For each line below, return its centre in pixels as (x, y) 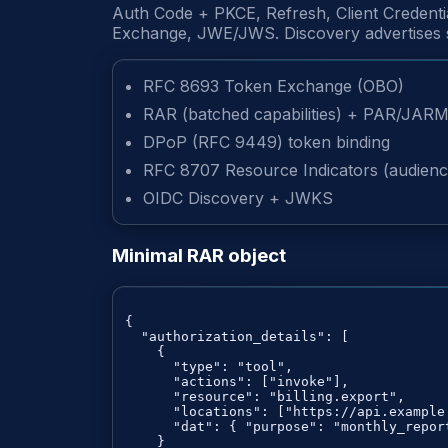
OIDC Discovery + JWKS (238, 198)
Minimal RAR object (199, 256)
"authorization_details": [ (237, 336)
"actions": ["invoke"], (237, 381)
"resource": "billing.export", (265, 396)
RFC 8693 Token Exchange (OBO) (273, 86)
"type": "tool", (209, 366)
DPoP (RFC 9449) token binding (266, 142)
